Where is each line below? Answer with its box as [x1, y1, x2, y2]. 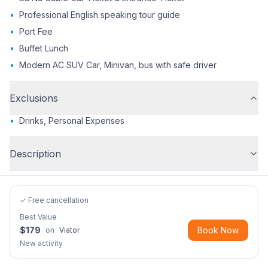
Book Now [197, 225, 239, 235]
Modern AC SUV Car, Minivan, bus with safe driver [19, 60, 217, 70]
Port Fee [19, 26, 53, 36]
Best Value [20, 212, 57, 221]
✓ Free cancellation [20, 196, 89, 205]
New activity [20, 239, 63, 248]
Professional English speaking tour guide [19, 10, 180, 20]
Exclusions [10, 92, 58, 104]
